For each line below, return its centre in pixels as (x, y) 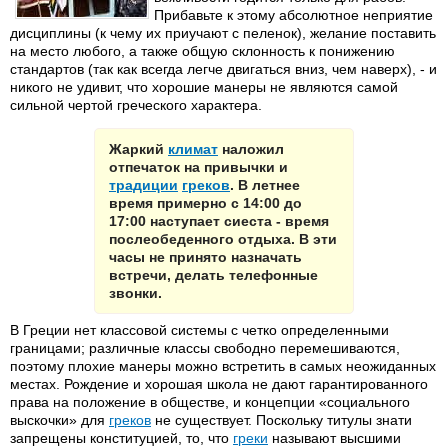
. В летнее (265, 185)
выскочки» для (59, 420)
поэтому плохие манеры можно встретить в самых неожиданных (223, 366)
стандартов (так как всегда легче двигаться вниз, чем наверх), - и (223, 69)
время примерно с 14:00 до (205, 203)
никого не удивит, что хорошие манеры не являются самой (204, 87)
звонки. (135, 293)
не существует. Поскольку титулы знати (281, 420)
